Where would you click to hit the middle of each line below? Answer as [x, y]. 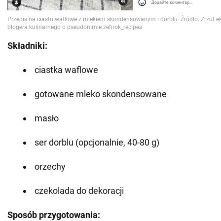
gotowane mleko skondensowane [101, 94]
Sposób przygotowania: [54, 215]
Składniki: [27, 45]
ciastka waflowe [66, 70]
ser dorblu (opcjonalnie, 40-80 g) [97, 142]
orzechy [50, 166]
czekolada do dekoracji [79, 190]
